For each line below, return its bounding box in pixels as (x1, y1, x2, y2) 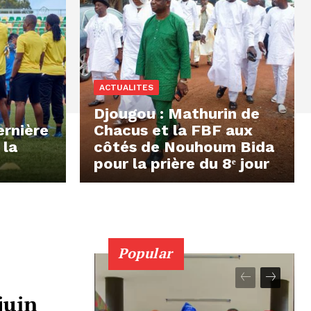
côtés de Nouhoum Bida (94, 137, 274, 155)
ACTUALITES (99, 82, 153, 92)
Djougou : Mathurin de (94, 104, 260, 122)
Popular (118, 243, 173, 262)
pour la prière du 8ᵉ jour (94, 154, 269, 172)
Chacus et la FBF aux (94, 121, 253, 139)
